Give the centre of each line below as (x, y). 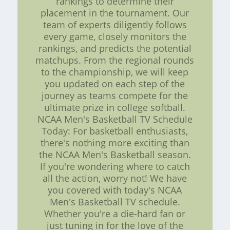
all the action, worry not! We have (115, 178)
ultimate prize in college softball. (115, 108)
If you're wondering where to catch (115, 167)
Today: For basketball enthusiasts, (115, 131)
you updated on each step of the (115, 84)
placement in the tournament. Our (115, 13)
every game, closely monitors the (115, 37)
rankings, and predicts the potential (115, 49)
